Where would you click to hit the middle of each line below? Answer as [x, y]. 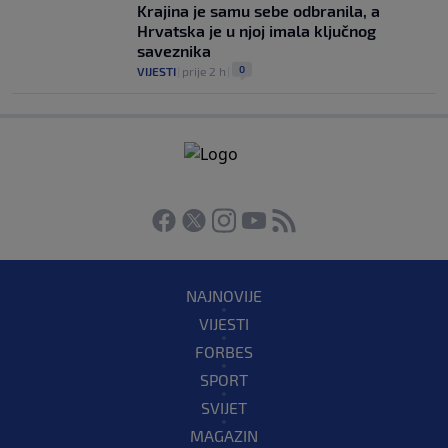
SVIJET [224, 407]
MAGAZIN [224, 435]
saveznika [174, 50]
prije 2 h [204, 70]
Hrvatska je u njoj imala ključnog [256, 30]
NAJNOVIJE [224, 295]
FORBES [224, 351]
